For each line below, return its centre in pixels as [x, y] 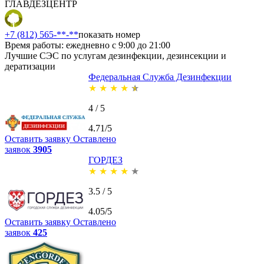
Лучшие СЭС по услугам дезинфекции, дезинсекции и [115, 55]
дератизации [30, 66]
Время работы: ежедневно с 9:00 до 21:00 [88, 45]
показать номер [109, 34]
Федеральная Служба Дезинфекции [160, 77]
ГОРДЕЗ [105, 160]
